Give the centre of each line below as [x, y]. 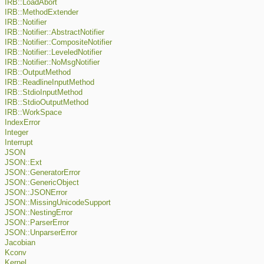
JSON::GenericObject [42, 183]
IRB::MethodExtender [42, 13]
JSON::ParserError [37, 223]
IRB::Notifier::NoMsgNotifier [52, 63]
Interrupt [19, 143]
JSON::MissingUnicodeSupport [58, 203]
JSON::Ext [23, 163]
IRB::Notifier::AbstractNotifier [55, 33]
